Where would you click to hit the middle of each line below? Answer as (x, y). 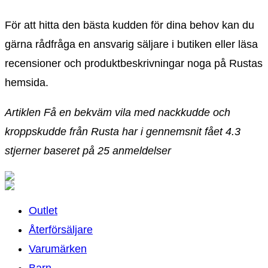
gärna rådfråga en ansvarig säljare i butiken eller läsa (131, 44)
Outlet (43, 210)
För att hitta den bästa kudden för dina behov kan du (130, 25)
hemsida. (27, 82)
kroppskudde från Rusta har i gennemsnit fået (115, 131)
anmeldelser (140, 150)
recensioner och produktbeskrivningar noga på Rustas (134, 63)
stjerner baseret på (51, 150)
